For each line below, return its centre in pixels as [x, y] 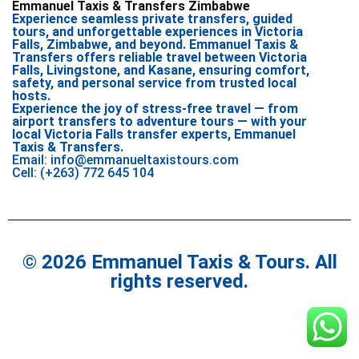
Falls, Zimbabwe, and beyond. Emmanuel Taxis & [155, 45]
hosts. [31, 96]
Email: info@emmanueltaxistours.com [125, 160]
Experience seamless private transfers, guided [152, 19]
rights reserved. [179, 282]
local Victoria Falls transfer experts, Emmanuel [154, 135]
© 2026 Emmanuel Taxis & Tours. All [179, 262]
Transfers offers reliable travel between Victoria [159, 58]
